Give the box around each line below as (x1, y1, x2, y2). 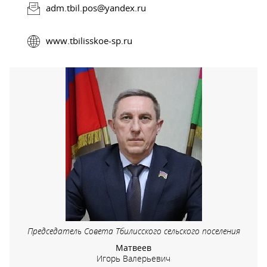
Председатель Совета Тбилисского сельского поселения (27, 225, 240, 237)
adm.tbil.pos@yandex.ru (46, 2, 146, 14)
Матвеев (116, 241, 151, 253)
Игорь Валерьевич (97, 252, 170, 264)
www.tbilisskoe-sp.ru (46, 34, 132, 46)
